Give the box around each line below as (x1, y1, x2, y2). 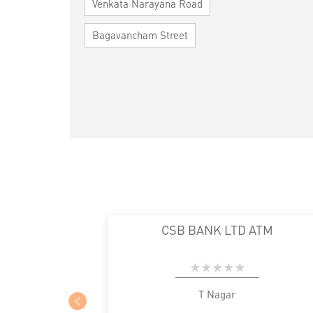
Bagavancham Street (92, 27, 188, 42)
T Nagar (198, 286, 235, 301)
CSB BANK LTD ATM (161, 221, 273, 238)
